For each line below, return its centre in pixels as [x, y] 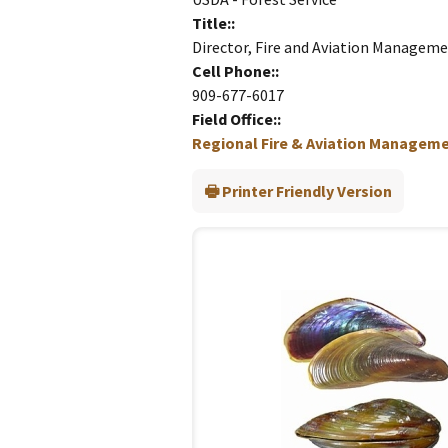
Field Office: [234, 119]
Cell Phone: [233, 71]
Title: [211, 23]
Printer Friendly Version [307, 191]
